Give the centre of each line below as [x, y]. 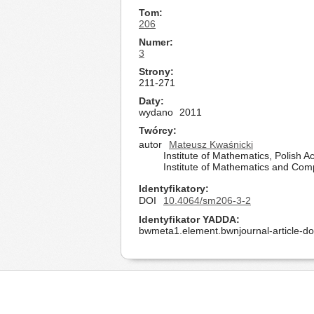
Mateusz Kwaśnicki [211, 144]
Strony [155, 71]
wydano [156, 112]
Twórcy [156, 130]
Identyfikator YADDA [187, 219]
